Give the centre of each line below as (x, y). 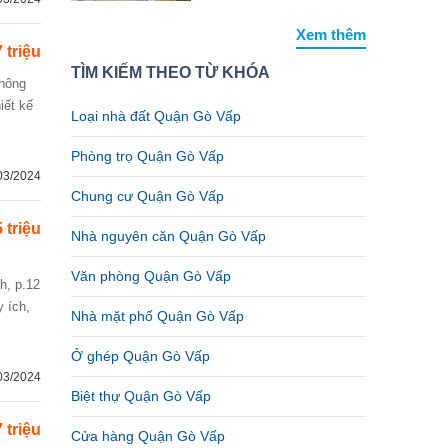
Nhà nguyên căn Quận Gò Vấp (168, 236)
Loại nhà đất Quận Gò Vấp (156, 116)
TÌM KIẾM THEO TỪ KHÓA (170, 72)
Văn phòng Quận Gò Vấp (151, 276)
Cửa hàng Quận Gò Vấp (148, 436)
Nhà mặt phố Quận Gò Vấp (157, 316)
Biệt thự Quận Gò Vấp (141, 396)
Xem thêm (331, 34)
